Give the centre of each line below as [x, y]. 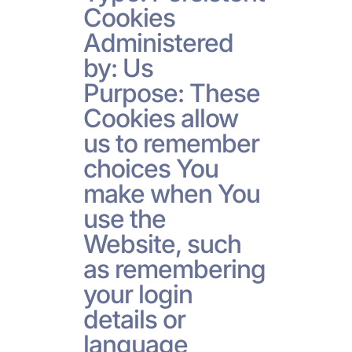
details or [134, 319]
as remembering [174, 269]
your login [137, 294]
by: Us [118, 68]
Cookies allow [161, 118]
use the [124, 218]
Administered [158, 42]
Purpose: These [172, 93]
